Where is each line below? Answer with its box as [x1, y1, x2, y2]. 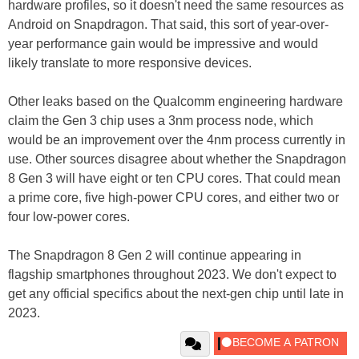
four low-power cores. [8, 209, 130, 224]
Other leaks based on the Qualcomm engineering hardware [8, 94, 343, 108]
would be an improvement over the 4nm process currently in [8, 132, 345, 147]
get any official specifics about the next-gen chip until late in [8, 286, 344, 301]
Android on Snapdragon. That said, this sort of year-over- [8, 17, 329, 31]
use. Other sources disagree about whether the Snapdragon [8, 151, 346, 166]
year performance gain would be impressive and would [8, 36, 318, 50]
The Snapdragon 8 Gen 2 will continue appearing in [8, 248, 301, 262]
